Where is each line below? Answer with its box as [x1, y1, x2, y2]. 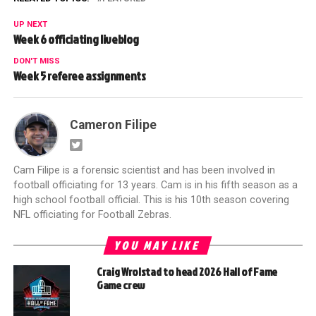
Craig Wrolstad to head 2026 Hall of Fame [96, 264, 278, 280]
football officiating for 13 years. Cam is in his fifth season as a [13, 179, 298, 192]
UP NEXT [13, 20, 47, 30]
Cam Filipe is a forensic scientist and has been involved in [13, 164, 275, 177]
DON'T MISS [13, 56, 60, 66]
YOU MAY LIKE [113, 238, 203, 254]
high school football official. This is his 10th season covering [13, 194, 289, 207]
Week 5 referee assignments [13, 67, 146, 85]
